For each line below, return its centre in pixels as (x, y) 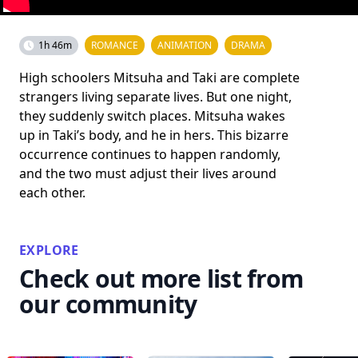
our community (108, 304)
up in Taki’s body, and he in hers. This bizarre (154, 135)
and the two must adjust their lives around (148, 173)
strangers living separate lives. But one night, (155, 96)
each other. (52, 192)
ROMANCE (115, 45)
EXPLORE (49, 250)
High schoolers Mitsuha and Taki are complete (159, 77)
